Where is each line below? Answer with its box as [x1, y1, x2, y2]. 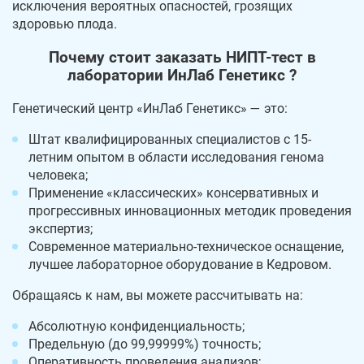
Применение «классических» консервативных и [28, 184, 318, 201]
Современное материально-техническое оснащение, [28, 238, 344, 254]
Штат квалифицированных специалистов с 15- [28, 131, 311, 147]
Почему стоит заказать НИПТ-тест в [48, 48, 316, 67]
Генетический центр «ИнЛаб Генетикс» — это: [12, 100, 288, 116]
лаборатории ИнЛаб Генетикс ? [67, 66, 297, 84]
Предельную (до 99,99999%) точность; [28, 336, 261, 352]
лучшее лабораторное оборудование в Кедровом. [28, 256, 331, 272]
